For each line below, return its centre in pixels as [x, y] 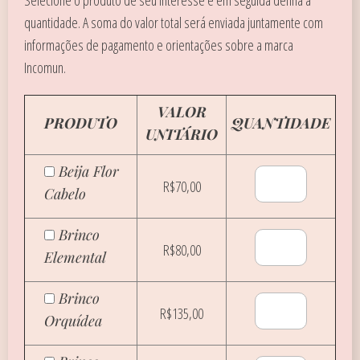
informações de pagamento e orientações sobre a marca [159, 45]
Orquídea [73, 321]
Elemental [75, 257]
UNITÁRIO [182, 134]
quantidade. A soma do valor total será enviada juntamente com [174, 22]
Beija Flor [89, 171]
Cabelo [65, 194]
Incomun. [45, 67]
